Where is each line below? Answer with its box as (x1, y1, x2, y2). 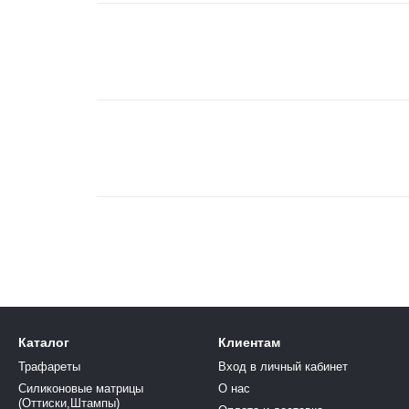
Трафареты (18, 360, 80, 373)
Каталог (18, 335, 69, 350)
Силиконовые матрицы (18, 382, 143, 395)
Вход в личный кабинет (218, 360, 348, 373)
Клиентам (218, 335, 280, 350)
